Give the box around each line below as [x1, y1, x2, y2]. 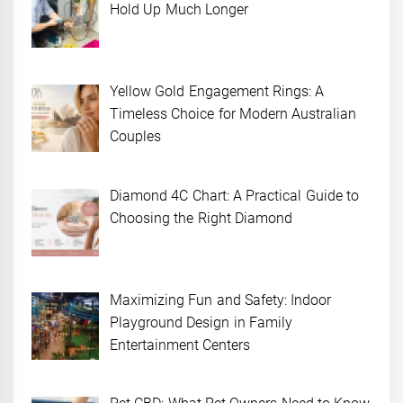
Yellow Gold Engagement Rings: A [110, 82, 325, 100]
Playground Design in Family [110, 313, 292, 331]
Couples [110, 127, 161, 145]
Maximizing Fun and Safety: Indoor [110, 291, 332, 309]
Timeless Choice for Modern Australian [110, 104, 357, 122]
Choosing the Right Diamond [110, 209, 292, 227]
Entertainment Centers [110, 336, 251, 354]
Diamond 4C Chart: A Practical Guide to [110, 186, 359, 204]
